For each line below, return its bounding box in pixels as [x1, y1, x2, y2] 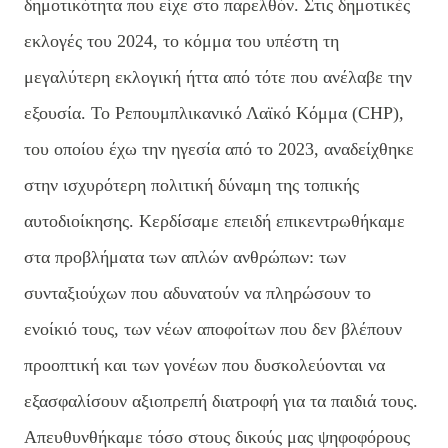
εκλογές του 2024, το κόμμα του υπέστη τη [24, 30, 339, 51]
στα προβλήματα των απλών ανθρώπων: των [24, 246, 346, 267]
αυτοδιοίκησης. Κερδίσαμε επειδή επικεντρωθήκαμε [24, 210, 405, 231]
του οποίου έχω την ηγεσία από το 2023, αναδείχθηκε [24, 138, 414, 159]
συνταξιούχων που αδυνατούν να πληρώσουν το [24, 282, 371, 303]
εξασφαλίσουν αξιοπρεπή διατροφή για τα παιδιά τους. [24, 390, 418, 411]
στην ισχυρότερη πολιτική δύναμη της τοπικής [24, 174, 359, 195]
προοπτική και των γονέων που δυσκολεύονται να [24, 354, 385, 375]
